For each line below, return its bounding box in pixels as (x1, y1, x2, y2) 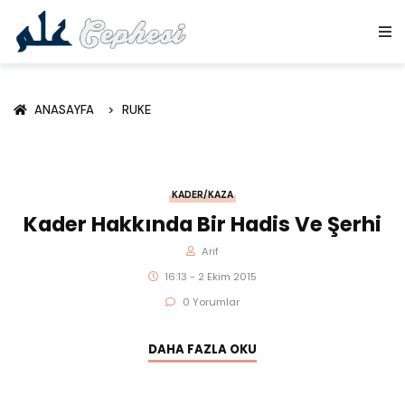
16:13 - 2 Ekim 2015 (165, 269, 258, 285)
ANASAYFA (34, 101, 100, 118)
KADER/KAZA (172, 188, 233, 201)
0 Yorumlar (182, 295, 240, 310)
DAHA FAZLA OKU (148, 340, 257, 358)
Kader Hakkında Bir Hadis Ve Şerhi (24, 209, 381, 239)
